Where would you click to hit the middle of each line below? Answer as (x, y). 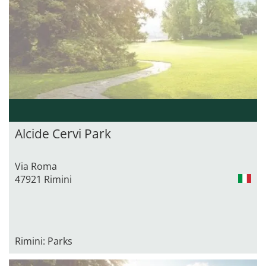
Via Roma (36, 166)
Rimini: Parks (44, 241)
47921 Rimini (43, 179)
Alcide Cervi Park (63, 133)
